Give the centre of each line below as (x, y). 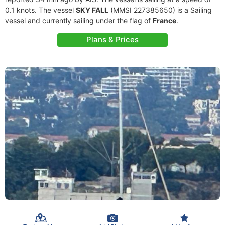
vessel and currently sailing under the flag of (79, 20)
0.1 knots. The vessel (40, 10)
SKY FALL (92, 10)
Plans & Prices (113, 39)
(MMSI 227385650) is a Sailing (160, 10)
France (164, 20)
